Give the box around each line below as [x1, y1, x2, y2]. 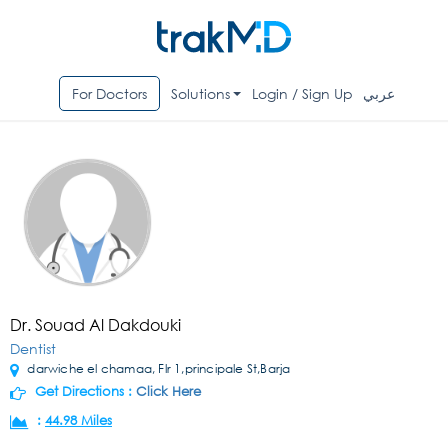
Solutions [170, 84, 230, 104]
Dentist [10, 339, 56, 359]
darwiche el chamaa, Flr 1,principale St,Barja [24, 360, 291, 378]
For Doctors [71, 84, 147, 104]
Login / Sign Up [252, 84, 354, 104]
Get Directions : [31, 383, 136, 401]
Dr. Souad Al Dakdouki [10, 314, 181, 336]
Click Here [136, 383, 201, 401]
